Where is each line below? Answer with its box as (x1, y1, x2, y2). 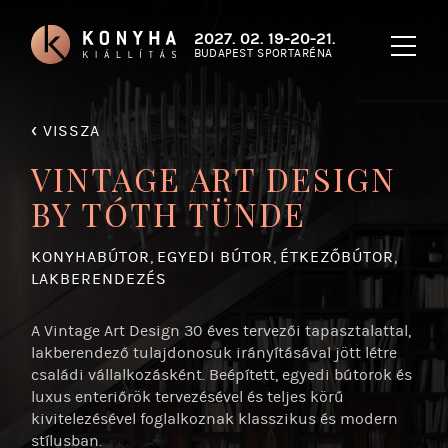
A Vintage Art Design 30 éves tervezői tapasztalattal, (31, 321, 412, 341)
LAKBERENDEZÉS (31, 269, 168, 289)
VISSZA (38, 121, 101, 141)
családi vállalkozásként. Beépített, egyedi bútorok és (31, 365, 413, 385)
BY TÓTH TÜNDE (31, 192, 307, 235)
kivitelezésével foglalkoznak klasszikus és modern (31, 409, 399, 429)
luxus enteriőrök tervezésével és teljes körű (31, 387, 345, 407)
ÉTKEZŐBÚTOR (280, 247, 395, 267)
